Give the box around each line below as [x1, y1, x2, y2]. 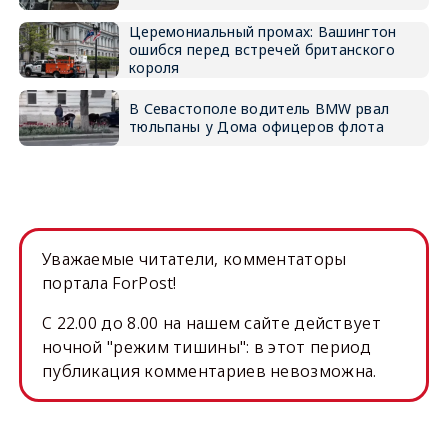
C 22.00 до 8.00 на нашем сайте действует [41, 312, 381, 334]
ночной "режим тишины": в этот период [41, 336, 372, 358]
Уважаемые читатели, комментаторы [41, 248, 347, 270]
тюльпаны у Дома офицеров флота [128, 117, 384, 136]
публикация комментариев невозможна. [41, 360, 377, 382]
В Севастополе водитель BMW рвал [128, 99, 390, 118]
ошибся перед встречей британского [128, 40, 395, 59]
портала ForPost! [41, 272, 177, 294]
